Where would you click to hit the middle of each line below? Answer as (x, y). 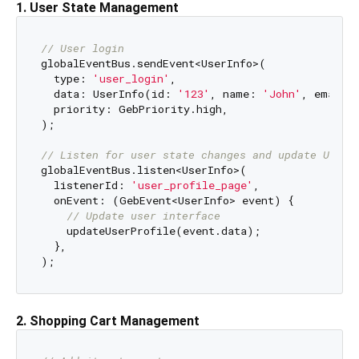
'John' (282, 93)
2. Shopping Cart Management (108, 321)
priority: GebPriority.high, (134, 109)
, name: (236, 93)
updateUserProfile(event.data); (150, 230)
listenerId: (86, 185)
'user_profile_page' (192, 185)
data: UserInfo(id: (109, 93)
